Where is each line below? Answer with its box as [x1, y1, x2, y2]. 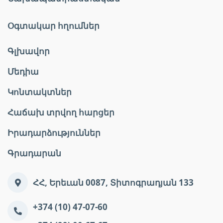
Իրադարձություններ [7, 127, 101, 138]
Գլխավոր [7, 45, 50, 57]
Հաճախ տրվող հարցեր [7, 107, 114, 118]
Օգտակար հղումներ [7, 20, 100, 31]
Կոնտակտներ [7, 86, 72, 98]
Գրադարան [7, 147, 61, 159]
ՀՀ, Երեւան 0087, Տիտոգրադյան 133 [33, 177, 194, 188]
